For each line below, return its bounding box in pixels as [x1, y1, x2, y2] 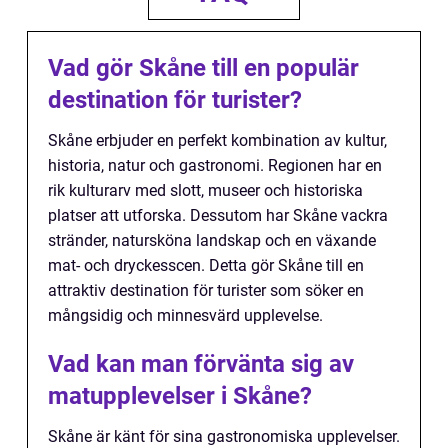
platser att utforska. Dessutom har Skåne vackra [48, 205, 388, 225]
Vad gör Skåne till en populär [48, 53, 359, 82]
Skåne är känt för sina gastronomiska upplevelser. [48, 426, 400, 446]
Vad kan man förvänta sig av [48, 349, 354, 378]
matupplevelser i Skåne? [48, 381, 312, 410]
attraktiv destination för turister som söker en [48, 280, 364, 300]
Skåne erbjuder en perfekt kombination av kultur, [48, 130, 387, 150]
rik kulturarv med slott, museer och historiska [48, 180, 363, 200]
